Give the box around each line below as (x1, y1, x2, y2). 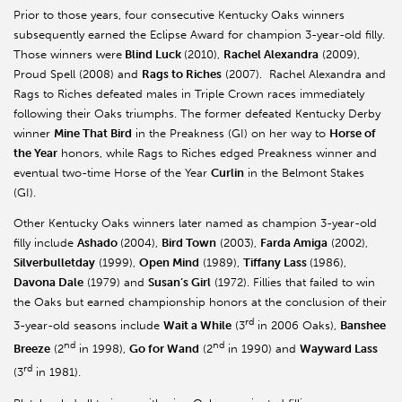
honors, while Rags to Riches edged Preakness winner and (57, 145, 377, 160)
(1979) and (83, 275, 148, 289)
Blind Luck (122, 47, 184, 61)
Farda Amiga (260, 235, 328, 249)
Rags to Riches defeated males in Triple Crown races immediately (13, 86, 364, 100)
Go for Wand (129, 342, 199, 356)
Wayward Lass (300, 342, 378, 356)
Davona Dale (13, 275, 83, 289)
